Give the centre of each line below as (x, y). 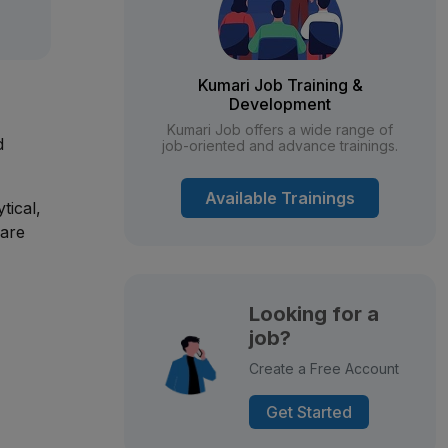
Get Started (308, 412)
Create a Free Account (323, 368)
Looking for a (313, 314)
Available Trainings (280, 198)
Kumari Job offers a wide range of (280, 129)
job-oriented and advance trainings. (280, 145)
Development (280, 104)
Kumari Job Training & (280, 85)
